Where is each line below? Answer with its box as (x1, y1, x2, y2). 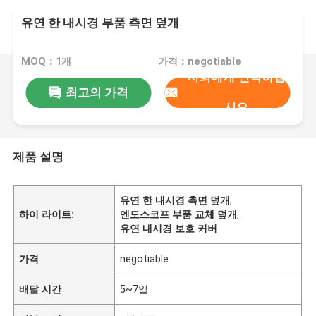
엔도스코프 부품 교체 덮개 (120, 208, 238, 220)
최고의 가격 (65, 85, 128, 99)
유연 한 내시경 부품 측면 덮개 (21, 16, 180, 30)
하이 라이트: (19, 208, 75, 220)
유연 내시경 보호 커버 (120, 222, 218, 234)
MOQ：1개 (21, 56, 72, 68)
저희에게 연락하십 (186, 70, 286, 85)
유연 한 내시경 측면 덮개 (120, 194, 231, 206)
